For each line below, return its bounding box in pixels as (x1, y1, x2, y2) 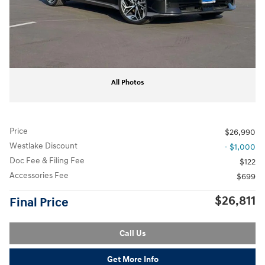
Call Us (119, 228, 146, 238)
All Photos (111, 77, 144, 87)
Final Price (9, 195, 69, 211)
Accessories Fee (9, 170, 69, 180)
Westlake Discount (9, 140, 77, 151)
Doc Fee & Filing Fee (9, 155, 85, 166)
